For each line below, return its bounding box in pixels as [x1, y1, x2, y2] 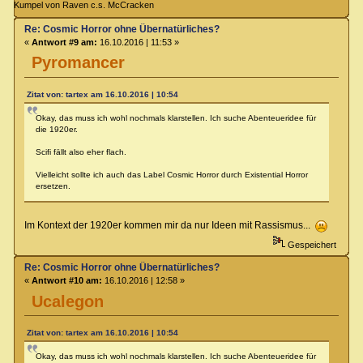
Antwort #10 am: [31, 275, 102, 286]
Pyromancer [32, 53, 126, 72]
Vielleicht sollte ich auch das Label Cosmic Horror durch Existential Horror [35, 170, 308, 180]
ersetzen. [35, 181, 70, 191]
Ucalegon [32, 292, 105, 310]
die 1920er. [35, 125, 78, 135]
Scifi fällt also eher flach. [35, 147, 126, 157]
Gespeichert [284, 240, 336, 250]
